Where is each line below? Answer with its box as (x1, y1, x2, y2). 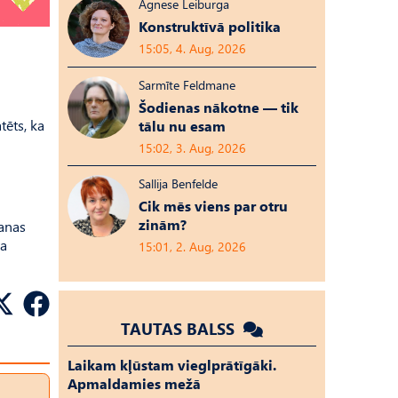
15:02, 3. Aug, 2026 (139, 139, 246, 156)
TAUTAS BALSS (121, 317, 239, 339)
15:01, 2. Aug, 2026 (139, 238, 246, 255)
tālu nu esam (139, 116, 226, 135)
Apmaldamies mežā (68, 374, 201, 393)
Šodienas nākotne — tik (139, 98, 298, 116)
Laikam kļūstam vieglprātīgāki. (68, 355, 276, 374)
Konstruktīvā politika (139, 17, 281, 36)
